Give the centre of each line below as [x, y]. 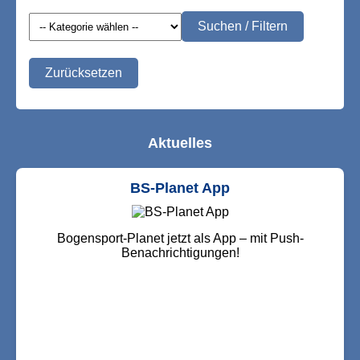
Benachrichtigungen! [180, 253]
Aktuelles [180, 143]
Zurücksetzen [84, 73]
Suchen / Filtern [243, 26]
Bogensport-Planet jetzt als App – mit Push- [180, 238]
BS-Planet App [180, 188]
